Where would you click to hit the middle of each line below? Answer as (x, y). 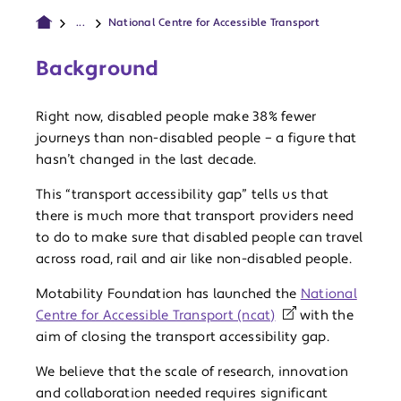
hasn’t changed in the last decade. (146, 160)
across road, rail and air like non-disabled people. (194, 260)
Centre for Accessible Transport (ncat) (156, 316)
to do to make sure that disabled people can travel (200, 238)
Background (97, 69)
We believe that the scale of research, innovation (192, 372)
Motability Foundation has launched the (168, 294)
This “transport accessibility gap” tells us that (182, 195)
